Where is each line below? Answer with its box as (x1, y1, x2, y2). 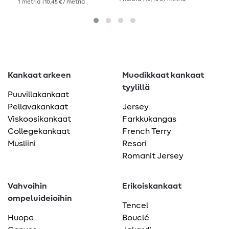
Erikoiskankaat (122, 182, 181, 191)
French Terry (122, 127, 171, 136)
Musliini (8, 140, 36, 148)
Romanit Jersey (122, 152, 184, 161)
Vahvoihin (8, 182, 47, 191)
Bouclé (122, 214, 149, 222)
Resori (122, 140, 147, 148)
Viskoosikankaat (8, 115, 71, 124)
